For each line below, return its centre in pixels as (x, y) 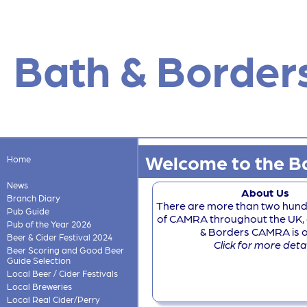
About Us (265, 192)
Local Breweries (39, 286)
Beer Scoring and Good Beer (65, 250)
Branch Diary (33, 198)
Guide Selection (38, 260)
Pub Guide (28, 211)
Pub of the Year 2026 (49, 224)
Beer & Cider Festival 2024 (59, 237)
